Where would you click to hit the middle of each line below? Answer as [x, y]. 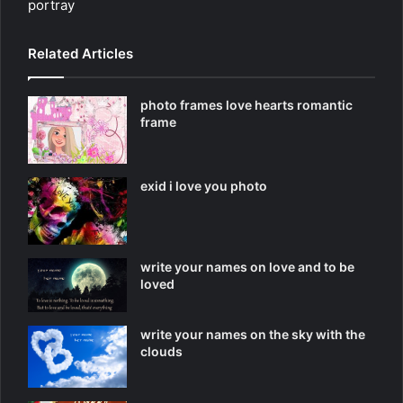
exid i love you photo [204, 185]
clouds [162, 352]
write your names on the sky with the [253, 335]
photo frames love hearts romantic [247, 104]
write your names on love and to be [248, 266]
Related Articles [81, 53]
